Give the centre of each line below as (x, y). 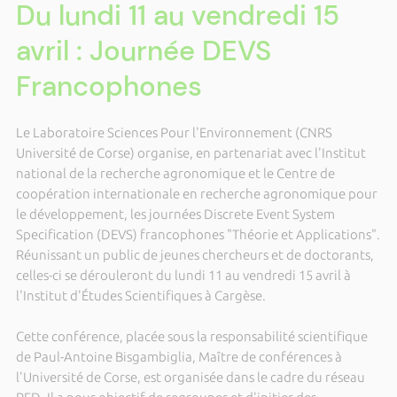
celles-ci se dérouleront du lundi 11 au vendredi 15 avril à (183, 275)
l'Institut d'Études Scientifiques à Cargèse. (140, 296)
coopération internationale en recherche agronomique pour (196, 194)
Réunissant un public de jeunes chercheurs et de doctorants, (195, 255)
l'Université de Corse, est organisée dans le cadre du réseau (190, 377)
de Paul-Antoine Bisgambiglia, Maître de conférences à (179, 357)
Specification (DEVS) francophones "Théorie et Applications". (198, 234)
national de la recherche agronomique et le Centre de (175, 173)
